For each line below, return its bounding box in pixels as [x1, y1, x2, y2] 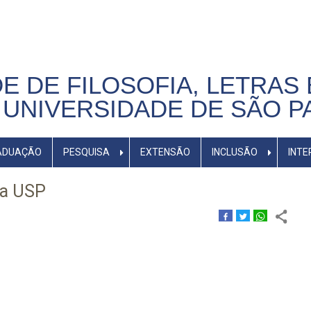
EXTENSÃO [140, 146, 190, 158]
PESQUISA [62, 146, 110, 158]
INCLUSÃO [211, 146, 258, 158]
